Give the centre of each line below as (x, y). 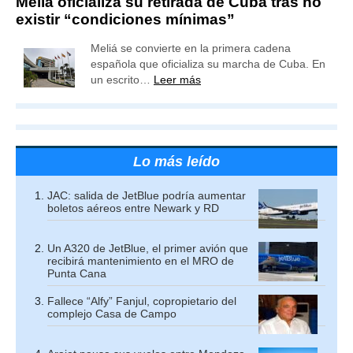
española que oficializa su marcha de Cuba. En (208, 63)
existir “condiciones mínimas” (125, 19)
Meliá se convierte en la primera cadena (191, 48)
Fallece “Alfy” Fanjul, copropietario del (142, 301)
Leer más (177, 79)
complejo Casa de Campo (112, 313)
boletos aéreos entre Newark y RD (133, 208)
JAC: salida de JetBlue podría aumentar (147, 195)
